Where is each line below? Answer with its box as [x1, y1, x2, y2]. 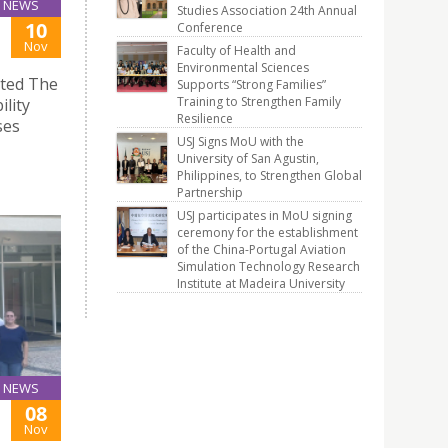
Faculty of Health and [177, 42, 296, 59]
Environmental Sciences [177, 59, 309, 76]
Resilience [177, 110, 233, 127]
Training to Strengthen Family [177, 93, 341, 110]
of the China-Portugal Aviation [177, 241, 346, 258]
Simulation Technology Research [177, 258, 360, 275]
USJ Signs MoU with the [177, 133, 304, 150]
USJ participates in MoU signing [177, 207, 352, 224]
